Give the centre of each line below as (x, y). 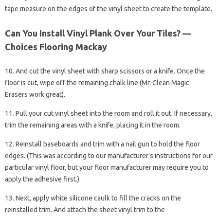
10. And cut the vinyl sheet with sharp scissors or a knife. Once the (105, 71)
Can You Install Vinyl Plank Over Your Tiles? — (98, 33)
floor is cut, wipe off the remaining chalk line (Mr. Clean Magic (97, 83)
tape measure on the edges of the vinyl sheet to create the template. (109, 9)
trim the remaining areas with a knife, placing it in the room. (93, 125)
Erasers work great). (35, 94)
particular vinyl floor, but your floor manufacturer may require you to (107, 167)
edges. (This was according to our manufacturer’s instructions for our (109, 156)
